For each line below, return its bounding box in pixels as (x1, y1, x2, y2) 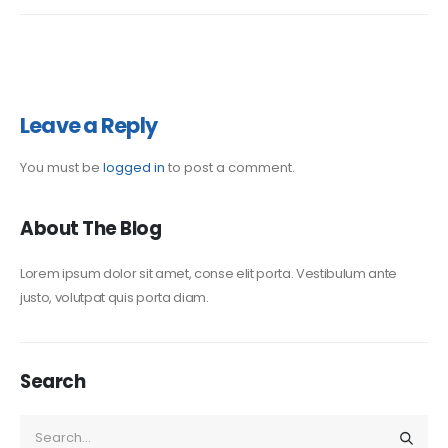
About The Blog (20, 216, 162, 242)
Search (20, 368, 86, 394)
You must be (20, 157, 103, 177)
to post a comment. (165, 157, 295, 177)
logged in (103, 157, 165, 177)
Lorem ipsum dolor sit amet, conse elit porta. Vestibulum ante (20, 264, 398, 284)
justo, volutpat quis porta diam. (20, 288, 209, 308)
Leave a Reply (20, 110, 157, 140)
